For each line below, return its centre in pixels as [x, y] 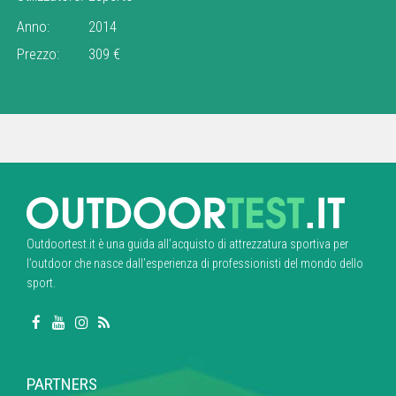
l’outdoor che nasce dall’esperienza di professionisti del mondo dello [195, 263]
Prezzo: [38, 53]
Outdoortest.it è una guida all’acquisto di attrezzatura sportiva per [187, 244]
